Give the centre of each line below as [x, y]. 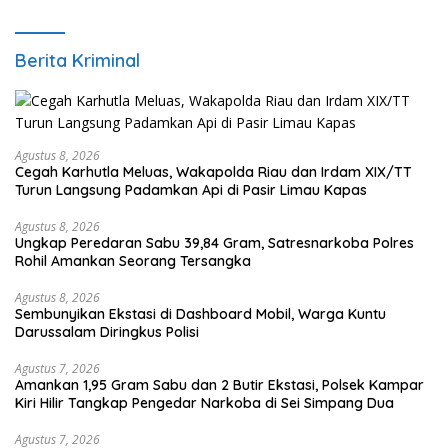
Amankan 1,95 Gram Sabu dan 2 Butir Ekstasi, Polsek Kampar [219, 385]
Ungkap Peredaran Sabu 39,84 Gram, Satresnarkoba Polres [214, 243]
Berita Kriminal [77, 61]
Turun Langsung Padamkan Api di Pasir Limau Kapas [191, 190]
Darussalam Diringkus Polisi [107, 332]
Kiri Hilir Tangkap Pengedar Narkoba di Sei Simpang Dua [204, 403]
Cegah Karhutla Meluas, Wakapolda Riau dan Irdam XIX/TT [213, 172]
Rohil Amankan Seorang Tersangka [133, 261]
